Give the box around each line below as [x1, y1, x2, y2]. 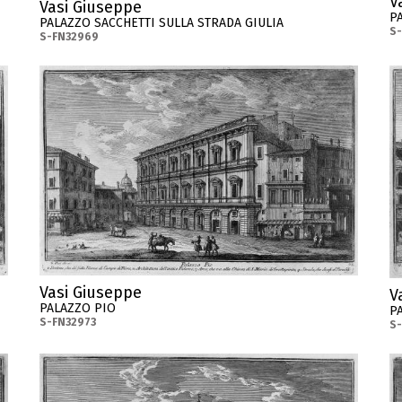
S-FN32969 [39, 31, 99, 44]
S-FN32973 [39, 316, 96, 329]
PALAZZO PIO [39, 301, 116, 317]
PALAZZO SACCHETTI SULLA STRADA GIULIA [39, 15, 284, 31]
